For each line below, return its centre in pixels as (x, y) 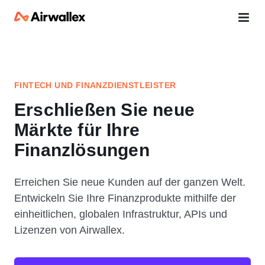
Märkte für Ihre (77, 130)
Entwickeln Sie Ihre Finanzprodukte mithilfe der (125, 198)
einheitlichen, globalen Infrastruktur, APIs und (121, 214)
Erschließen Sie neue (104, 110)
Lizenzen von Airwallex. (70, 230)
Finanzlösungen (82, 150)
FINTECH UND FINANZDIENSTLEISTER (95, 85)
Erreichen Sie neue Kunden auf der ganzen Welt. (130, 182)
